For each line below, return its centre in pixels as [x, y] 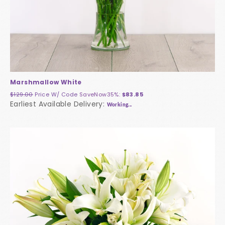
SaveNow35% [99, 95]
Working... [119, 105]
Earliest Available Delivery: [59, 104]
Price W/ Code [57, 95]
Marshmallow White [46, 82]
